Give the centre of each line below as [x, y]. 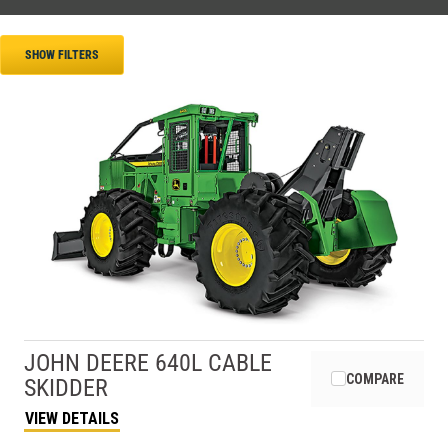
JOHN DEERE [86, 362]
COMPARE [375, 378]
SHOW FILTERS [61, 55]
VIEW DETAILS [72, 418]
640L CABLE [213, 362]
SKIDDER [66, 387]
